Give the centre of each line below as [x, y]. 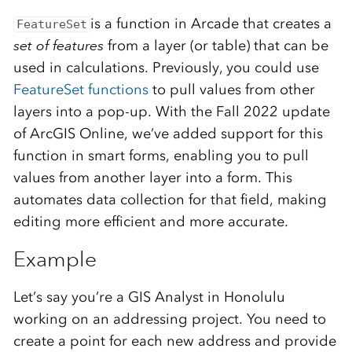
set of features [58, 46]
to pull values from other [231, 90]
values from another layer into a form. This [152, 178]
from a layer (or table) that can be [216, 46]
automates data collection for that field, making [170, 200]
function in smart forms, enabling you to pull [161, 156]
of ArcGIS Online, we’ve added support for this [168, 134]
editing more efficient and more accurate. [150, 222]
